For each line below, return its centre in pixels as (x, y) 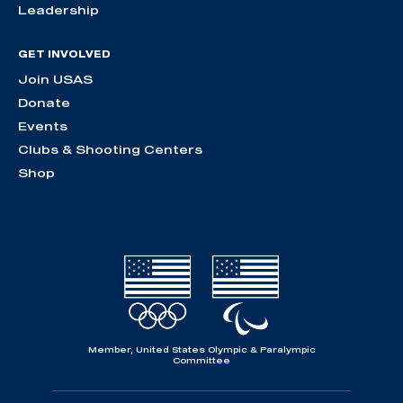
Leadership (58, 9)
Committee (201, 360)
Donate (44, 102)
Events (43, 125)
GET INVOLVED (64, 54)
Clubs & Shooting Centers (110, 149)
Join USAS (55, 79)
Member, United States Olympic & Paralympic (201, 349)
